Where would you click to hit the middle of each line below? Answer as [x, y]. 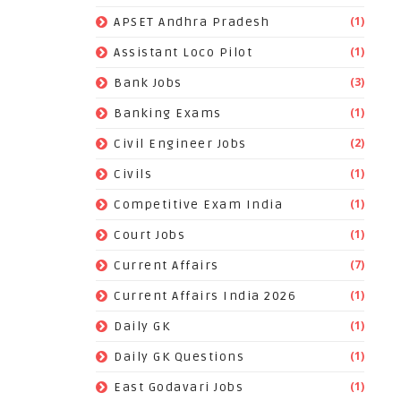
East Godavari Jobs [179, 387]
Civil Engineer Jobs [180, 144]
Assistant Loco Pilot [183, 52]
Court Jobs [149, 235]
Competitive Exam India [198, 205]
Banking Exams [168, 113]
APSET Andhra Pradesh [192, 22]
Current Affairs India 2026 [205, 296]
